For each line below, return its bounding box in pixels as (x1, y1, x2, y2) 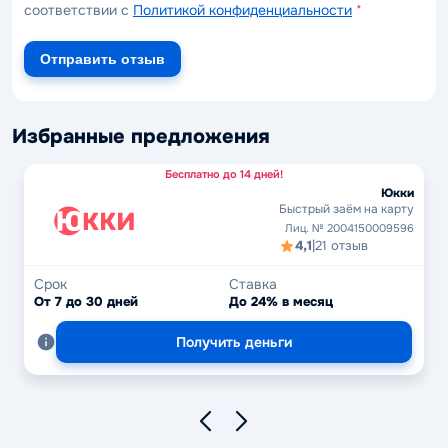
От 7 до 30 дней (34, 293, 138, 310)
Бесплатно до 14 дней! (165, 166, 283, 181)
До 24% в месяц (229, 293, 333, 310)
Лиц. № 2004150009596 (285, 221, 414, 235)
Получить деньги (176, 333, 292, 351)
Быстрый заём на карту (279, 201, 414, 217)
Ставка (229, 275, 277, 293)
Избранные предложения (12, 124, 270, 149)
